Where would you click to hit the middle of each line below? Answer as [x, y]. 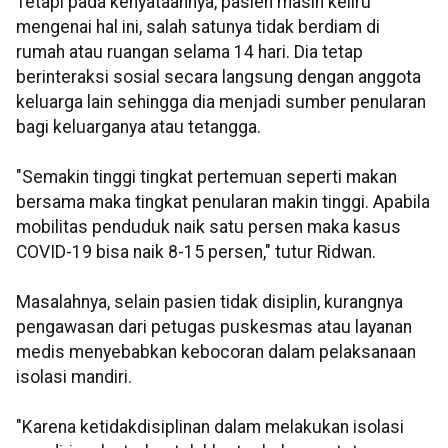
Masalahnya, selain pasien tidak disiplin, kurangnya [209, 302]
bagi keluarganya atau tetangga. [138, 127]
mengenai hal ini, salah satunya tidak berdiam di [198, 27]
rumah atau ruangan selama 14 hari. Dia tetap [189, 52]
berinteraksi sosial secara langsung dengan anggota [218, 77]
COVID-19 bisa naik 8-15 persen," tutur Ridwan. [196, 252]
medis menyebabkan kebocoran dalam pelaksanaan [216, 352]
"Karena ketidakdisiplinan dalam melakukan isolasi [210, 427]
